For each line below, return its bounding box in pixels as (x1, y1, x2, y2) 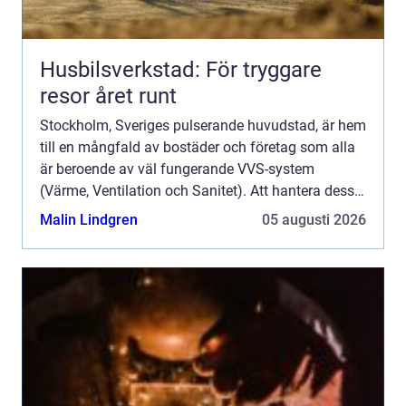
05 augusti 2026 (262, 211, 366, 229)
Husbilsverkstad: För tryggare (40, 57, 322, 83)
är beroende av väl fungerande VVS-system (40, 160, 314, 179)
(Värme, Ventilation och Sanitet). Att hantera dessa (40, 182, 362, 200)
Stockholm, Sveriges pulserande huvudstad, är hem (40, 117, 366, 135)
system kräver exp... (40, 204, 166, 222)
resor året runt (40, 83, 177, 110)
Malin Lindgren (40, 211, 138, 229)
